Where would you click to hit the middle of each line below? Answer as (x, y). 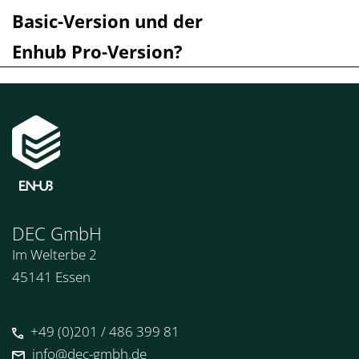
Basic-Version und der (107, 20)
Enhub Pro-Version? (97, 51)
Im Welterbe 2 (54, 255)
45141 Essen (51, 277)
